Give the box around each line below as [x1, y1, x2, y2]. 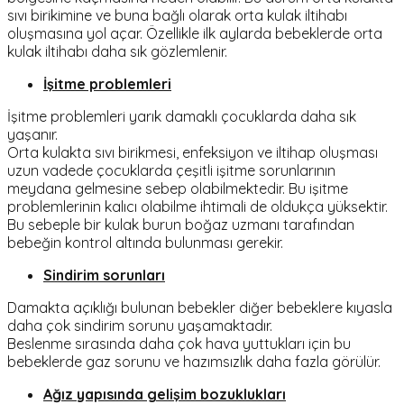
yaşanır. [7, 124, 58, 143]
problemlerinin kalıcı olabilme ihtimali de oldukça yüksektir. [7, 197, 388, 216]
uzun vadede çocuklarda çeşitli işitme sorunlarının [7, 161, 335, 179]
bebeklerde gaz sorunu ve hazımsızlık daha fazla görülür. [7, 352, 381, 371]
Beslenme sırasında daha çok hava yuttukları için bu [7, 334, 351, 353]
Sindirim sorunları [43, 265, 165, 284]
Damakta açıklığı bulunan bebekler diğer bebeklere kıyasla [7, 298, 392, 317]
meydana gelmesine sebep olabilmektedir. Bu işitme [7, 179, 348, 197]
